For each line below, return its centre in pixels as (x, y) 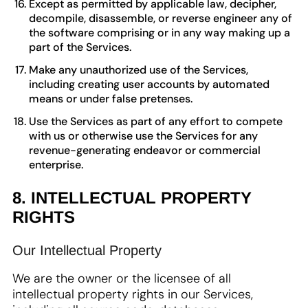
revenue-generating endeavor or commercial (145, 150)
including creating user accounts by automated (149, 84)
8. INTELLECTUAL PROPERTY (132, 198)
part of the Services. (80, 47)
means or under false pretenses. (111, 99)
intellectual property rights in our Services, (133, 294)
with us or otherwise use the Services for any (143, 136)
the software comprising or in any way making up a (159, 33)
